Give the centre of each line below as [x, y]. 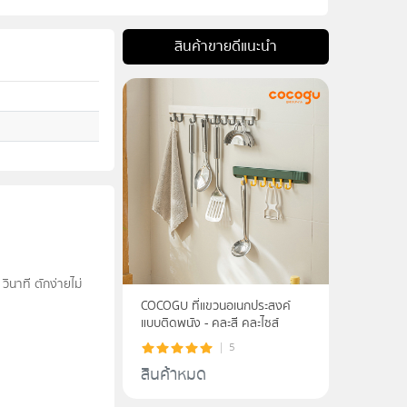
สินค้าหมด [174, 375]
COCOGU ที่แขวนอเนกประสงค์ [216, 307]
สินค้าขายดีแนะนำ [225, 47]
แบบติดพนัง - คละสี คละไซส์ [242, 324]
